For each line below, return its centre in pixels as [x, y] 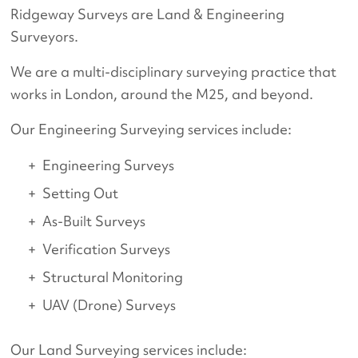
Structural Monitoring [113, 277]
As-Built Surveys [94, 221]
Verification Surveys [107, 249]
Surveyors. [45, 37]
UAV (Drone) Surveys [109, 305]
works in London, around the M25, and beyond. [162, 94]
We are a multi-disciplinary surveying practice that [174, 72]
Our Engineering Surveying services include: [151, 129]
